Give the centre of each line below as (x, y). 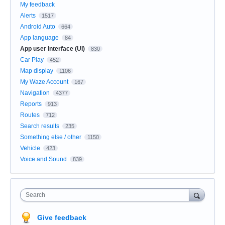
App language (39, 37)
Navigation (35, 93)
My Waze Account (44, 82)
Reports (31, 104)
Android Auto (38, 26)
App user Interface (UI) (52, 48)
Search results (40, 126)
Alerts (28, 15)
